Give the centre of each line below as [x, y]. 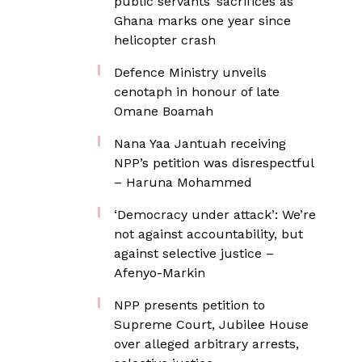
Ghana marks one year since [202, 21]
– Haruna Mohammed [183, 182]
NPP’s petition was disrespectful [214, 163]
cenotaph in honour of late [197, 92]
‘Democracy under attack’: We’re [215, 215]
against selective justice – [194, 253]
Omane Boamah [164, 111]
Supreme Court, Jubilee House [211, 324]
